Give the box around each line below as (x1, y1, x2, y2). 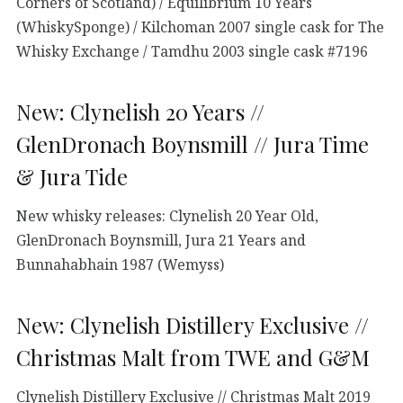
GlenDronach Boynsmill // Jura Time (16, 130, 369, 159)
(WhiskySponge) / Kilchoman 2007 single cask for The (16, 17, 384, 38)
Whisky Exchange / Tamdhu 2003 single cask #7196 (16, 41, 368, 62)
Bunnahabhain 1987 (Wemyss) (16, 255, 224, 275)
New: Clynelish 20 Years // (16, 97, 264, 127)
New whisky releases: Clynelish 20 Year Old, (16, 206, 318, 227)
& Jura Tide (16, 162, 128, 192)
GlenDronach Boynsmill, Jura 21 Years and (16, 230, 306, 251)
